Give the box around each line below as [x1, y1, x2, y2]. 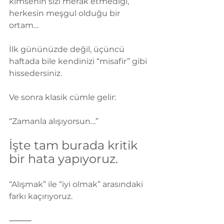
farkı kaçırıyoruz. [9, 191, 72, 201]
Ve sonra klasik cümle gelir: [9, 92, 116, 102]
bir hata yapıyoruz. [9, 151, 118, 166]
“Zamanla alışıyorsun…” [9, 116, 98, 126]
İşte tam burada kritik [9, 138, 140, 153]
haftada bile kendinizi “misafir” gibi [9, 56, 149, 66]
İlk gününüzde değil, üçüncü [9, 44, 126, 54]
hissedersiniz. [9, 68, 62, 78]
